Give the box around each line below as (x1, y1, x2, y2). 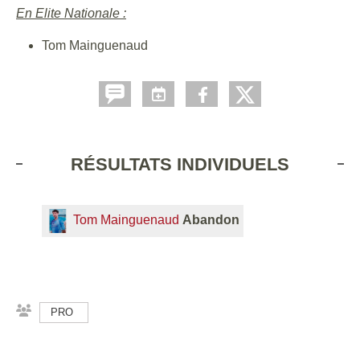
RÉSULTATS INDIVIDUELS (71, 153, 289, 174)
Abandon (182, 212, 239, 227)
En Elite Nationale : (16, 6, 126, 20)
